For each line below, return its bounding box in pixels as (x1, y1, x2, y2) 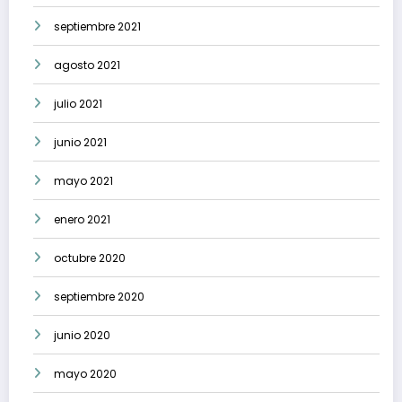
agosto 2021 (54, 57, 120, 74)
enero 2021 (54, 212, 110, 228)
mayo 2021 (54, 173, 113, 189)
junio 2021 (54, 135, 107, 151)
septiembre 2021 (54, 19, 141, 35)
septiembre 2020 (54, 289, 144, 305)
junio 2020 (54, 328, 110, 344)
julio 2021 (54, 96, 102, 112)
